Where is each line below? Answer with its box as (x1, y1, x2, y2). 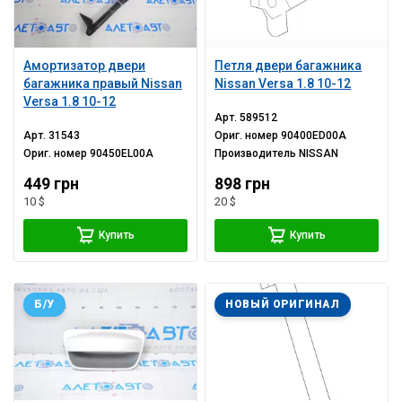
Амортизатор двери (23, 58, 146, 74)
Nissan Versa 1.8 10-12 (214, 76, 352, 92)
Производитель (214, 147, 300, 161)
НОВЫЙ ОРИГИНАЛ (225, 298, 340, 311)
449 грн (23, 175, 80, 194)
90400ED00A (281, 129, 347, 143)
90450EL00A (90, 147, 154, 161)
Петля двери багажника (214, 58, 363, 74)
